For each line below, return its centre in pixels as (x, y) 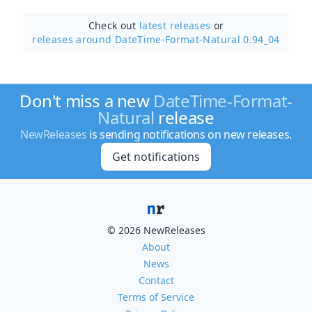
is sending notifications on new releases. (189, 134)
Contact (156, 280)
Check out (114, 25)
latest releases (175, 25)
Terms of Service (156, 297)
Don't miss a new (87, 101)
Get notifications (156, 157)
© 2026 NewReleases (156, 230)
